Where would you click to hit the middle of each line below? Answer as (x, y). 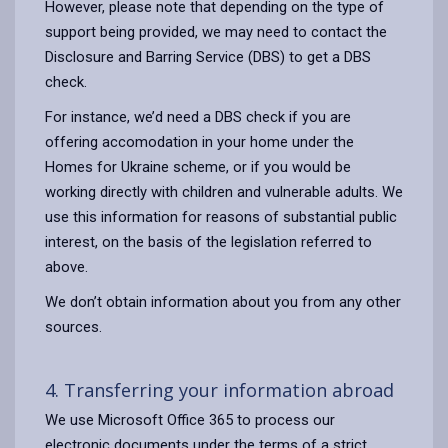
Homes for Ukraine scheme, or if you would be (198, 166)
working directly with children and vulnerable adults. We (224, 191)
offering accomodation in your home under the (199, 141)
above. (66, 266)
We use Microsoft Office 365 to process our (190, 419)
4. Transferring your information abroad (219, 389)
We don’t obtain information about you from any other (223, 301)
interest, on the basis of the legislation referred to (208, 241)
